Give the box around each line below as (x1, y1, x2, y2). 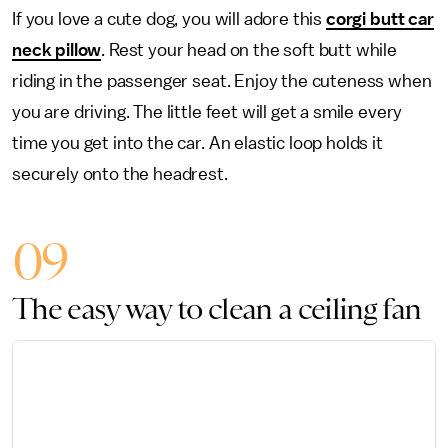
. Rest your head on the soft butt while (101, 41, 398, 59)
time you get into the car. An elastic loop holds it (12, 134, 383, 152)
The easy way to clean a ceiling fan (12, 291, 421, 326)
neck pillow (12, 41, 102, 59)
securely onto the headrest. (12, 165, 228, 183)
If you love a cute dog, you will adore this (12, 10, 326, 28)
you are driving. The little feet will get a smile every (12, 103, 403, 121)
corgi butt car (325, 10, 434, 28)
